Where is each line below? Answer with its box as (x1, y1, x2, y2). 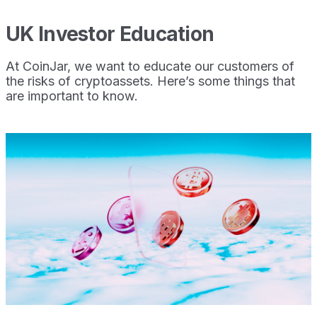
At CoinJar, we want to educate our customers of (6, 58, 294, 74)
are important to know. (6, 88, 138, 103)
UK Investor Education (6, 21, 214, 46)
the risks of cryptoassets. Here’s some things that (6, 73, 295, 88)
